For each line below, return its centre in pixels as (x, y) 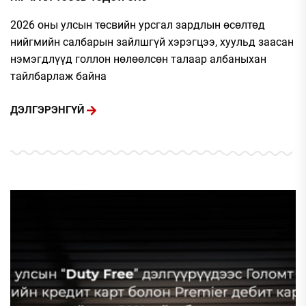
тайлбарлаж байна (58, 76)
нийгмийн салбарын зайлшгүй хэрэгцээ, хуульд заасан (152, 42)
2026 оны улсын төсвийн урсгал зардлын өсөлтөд (138, 25)
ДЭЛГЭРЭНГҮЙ (47, 110)
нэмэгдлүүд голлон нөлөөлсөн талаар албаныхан (138, 59)
